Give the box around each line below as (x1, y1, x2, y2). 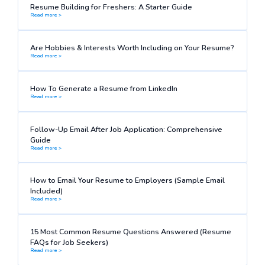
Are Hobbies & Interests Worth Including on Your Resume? (30, 42, 234, 53)
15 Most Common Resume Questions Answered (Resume (30, 227, 231, 237)
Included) (30, 186, 63, 196)
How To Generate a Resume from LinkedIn (30, 83, 177, 93)
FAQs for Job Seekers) (30, 237, 108, 248)
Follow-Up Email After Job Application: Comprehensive (30, 124, 222, 134)
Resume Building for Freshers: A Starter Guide (30, 1, 192, 12)
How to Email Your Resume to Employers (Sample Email (30, 175, 225, 186)
